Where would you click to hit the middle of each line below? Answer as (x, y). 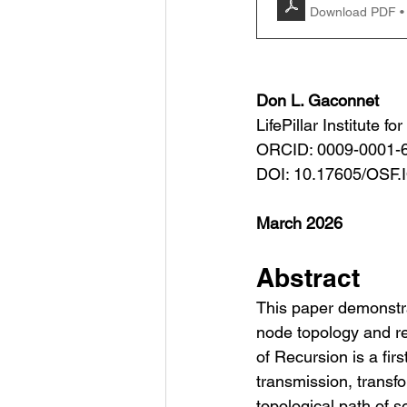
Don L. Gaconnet (318, 100)
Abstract (308, 278)
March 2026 (299, 223)
